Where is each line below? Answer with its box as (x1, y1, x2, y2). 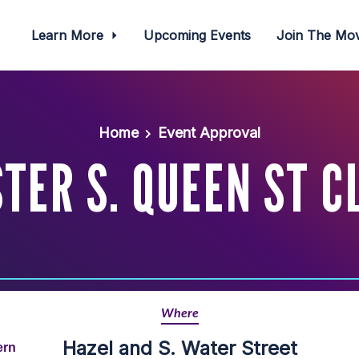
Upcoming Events (143, 27, 252, 43)
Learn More (30, 27, 107, 43)
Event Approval (157, 124, 260, 141)
